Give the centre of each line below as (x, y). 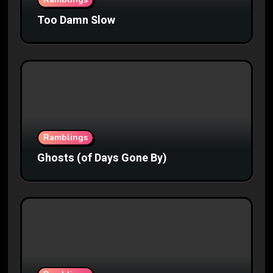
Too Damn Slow (76, 20)
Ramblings (65, 137)
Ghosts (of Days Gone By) (102, 158)
